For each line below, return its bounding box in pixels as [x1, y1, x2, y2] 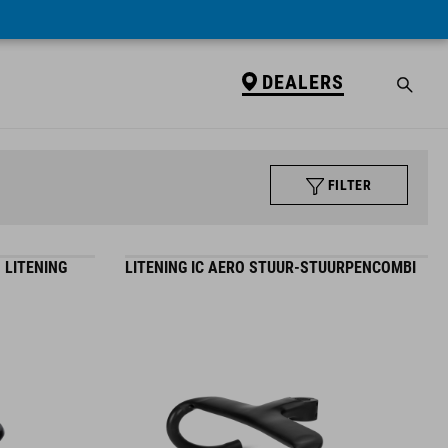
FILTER [327, 177, 372, 193]
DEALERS [261, 69, 344, 94]
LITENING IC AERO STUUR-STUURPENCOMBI [124, 258, 416, 277]
